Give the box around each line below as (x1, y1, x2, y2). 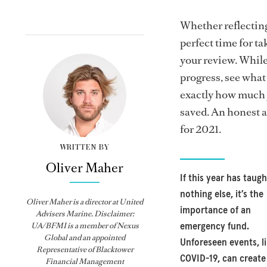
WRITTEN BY (59, 142, 110, 151)
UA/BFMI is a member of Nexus (30, 220, 139, 231)
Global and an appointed (44, 232, 125, 243)
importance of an (180, 204, 251, 216)
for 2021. (180, 121, 221, 136)
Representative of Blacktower (36, 244, 133, 254)
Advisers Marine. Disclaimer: (35, 208, 134, 219)
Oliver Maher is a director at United (26, 196, 143, 207)
